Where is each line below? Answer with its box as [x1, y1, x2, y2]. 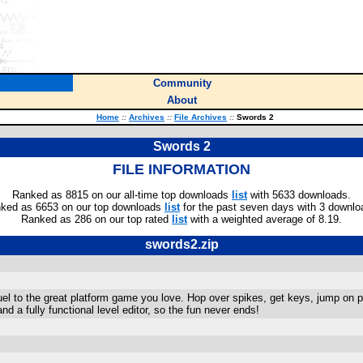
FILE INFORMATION [113, 161, 250, 177]
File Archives [174, 113, 227, 122]
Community [152, 77, 211, 89]
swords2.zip [144, 237, 219, 251]
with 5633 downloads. [247, 189, 351, 201]
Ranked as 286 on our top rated [21, 213, 172, 225]
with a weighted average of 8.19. [187, 213, 342, 225]
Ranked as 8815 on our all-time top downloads [12, 189, 232, 201]
